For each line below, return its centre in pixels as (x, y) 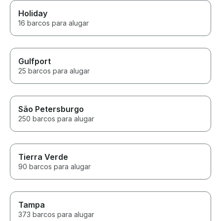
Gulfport (35, 61)
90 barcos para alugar (55, 167)
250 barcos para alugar (56, 119)
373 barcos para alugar (56, 215)
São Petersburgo (51, 109)
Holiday (33, 14)
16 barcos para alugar (54, 23)
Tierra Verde (43, 157)
